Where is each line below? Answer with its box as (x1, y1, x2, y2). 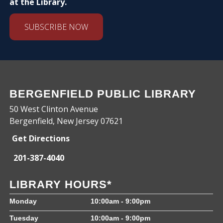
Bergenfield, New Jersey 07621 (9, 115, 123, 127)
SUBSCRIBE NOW (24, 21, 89, 33)
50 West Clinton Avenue (9, 104, 99, 115)
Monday (9, 197, 37, 206)
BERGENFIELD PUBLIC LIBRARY (9, 88, 197, 101)
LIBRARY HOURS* (9, 178, 112, 191)
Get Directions (12, 133, 70, 144)
